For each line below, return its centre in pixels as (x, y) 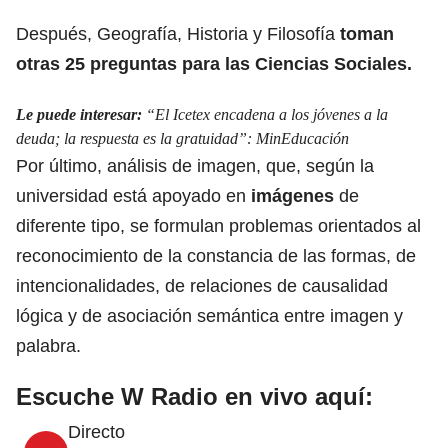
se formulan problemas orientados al (275, 225)
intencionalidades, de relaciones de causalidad (202, 285)
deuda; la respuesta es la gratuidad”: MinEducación (182, 138)
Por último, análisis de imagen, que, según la (195, 165)
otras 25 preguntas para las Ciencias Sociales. (214, 63)
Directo (96, 431)
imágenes (295, 195)
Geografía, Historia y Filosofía (213, 33)
